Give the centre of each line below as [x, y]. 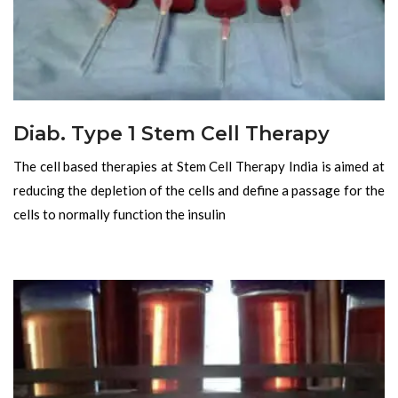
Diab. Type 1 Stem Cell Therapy [171, 133]
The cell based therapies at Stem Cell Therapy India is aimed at [199, 166]
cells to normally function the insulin [119, 214]
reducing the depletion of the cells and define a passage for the [199, 190]
